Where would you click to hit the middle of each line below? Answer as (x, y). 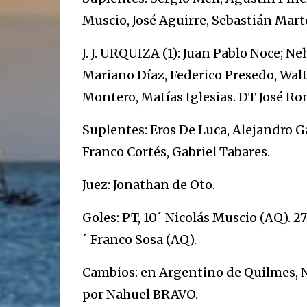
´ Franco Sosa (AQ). (139, 240)
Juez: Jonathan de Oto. (148, 185)
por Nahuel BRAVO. (140, 294)
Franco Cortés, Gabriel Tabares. (176, 152)
